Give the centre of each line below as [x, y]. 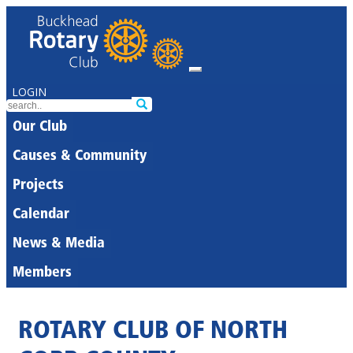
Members [42, 273]
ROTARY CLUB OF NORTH [153, 332]
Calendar [41, 215]
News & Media [59, 244]
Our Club [40, 127]
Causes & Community [80, 156]
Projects [38, 186]
